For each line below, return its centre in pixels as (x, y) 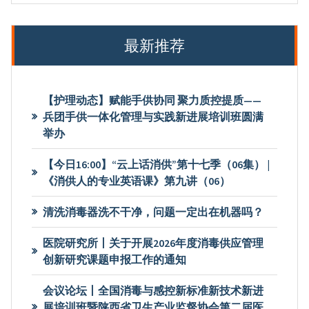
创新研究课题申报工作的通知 (114, 260)
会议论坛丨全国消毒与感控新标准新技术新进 (153, 291)
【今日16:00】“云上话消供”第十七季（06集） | (156, 165)
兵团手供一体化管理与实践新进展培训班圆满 (153, 117)
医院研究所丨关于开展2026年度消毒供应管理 (153, 243)
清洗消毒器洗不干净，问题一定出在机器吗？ (153, 212)
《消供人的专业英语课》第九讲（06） (136, 181)
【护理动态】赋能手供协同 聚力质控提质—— (152, 100)
